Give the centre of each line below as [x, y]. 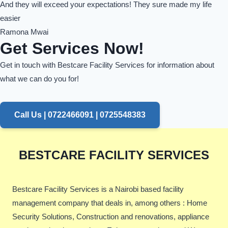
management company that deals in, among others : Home [110, 203]
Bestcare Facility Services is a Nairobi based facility [98, 189]
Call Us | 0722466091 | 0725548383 [80, 115]
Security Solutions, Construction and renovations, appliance [111, 217]
